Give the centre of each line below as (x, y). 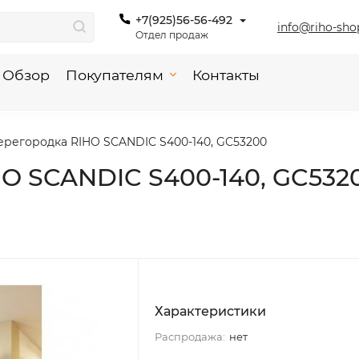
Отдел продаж (172, 35)
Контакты (226, 75)
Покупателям (115, 75)
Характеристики (210, 311)
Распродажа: (190, 337)
